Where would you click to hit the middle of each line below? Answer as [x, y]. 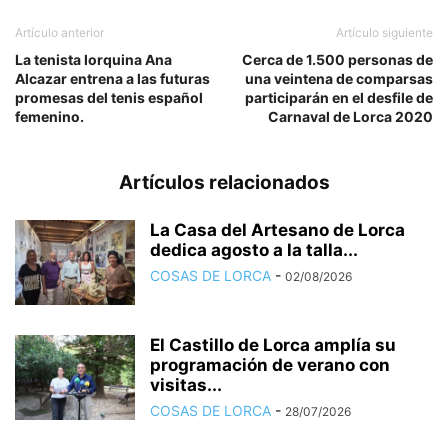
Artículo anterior [59, 32]
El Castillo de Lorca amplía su [273, 345]
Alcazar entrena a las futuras [112, 78]
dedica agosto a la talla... [254, 250]
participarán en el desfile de [339, 97]
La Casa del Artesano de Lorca [277, 230]
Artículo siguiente [384, 32]
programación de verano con [270, 365]
